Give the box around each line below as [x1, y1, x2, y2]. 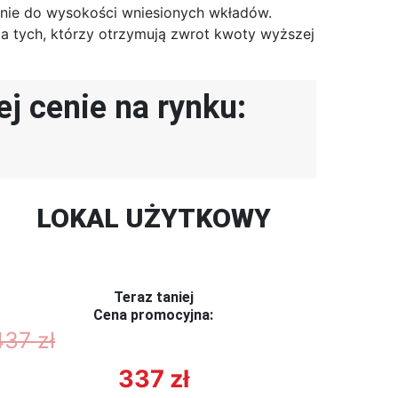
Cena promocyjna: [93, 306, 214, 324]
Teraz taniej [113, 289, 194, 306]
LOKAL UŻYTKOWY [36, 203, 271, 235]
